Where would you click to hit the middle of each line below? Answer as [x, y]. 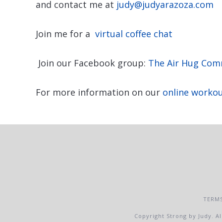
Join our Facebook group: [92, 63]
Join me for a [65, 33]
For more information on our [99, 92]
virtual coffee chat [134, 33]
